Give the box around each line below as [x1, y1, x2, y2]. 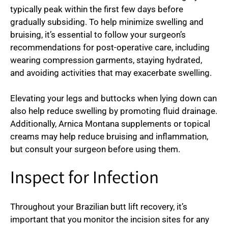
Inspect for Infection [10, 166, 159, 192]
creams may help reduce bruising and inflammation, [10, 131, 208, 142]
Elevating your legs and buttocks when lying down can [10, 93, 217, 104]
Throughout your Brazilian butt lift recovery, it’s [10, 201, 187, 212]
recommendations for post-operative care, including [10, 42, 210, 52]
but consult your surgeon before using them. [10, 144, 180, 155]
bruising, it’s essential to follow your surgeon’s [10, 29, 186, 40]
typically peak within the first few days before [10, 4, 183, 14]
